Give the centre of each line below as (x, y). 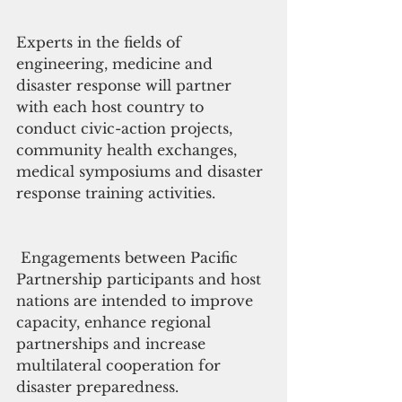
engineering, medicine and (117, 64)
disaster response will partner (126, 86)
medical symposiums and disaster (142, 172)
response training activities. (116, 193)
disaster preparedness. (97, 387)
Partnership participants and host (141, 280)
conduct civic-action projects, (127, 129)
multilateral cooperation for (121, 366)
